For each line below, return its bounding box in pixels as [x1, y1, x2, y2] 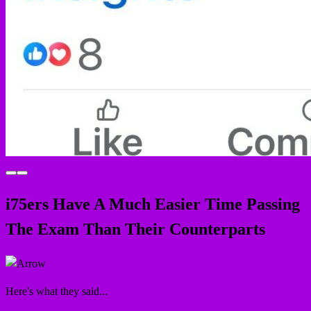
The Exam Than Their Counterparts [6, 220, 265, 239]
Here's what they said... [6, 285, 108, 298]
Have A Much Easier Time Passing [49, 195, 300, 214]
